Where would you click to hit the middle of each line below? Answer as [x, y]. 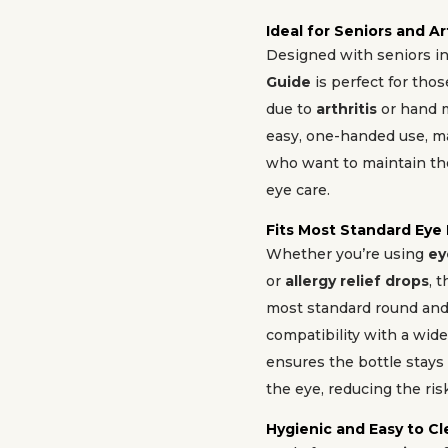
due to [291, 109]
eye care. [298, 190]
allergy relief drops [357, 281]
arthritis [346, 109]
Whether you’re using [347, 254]
